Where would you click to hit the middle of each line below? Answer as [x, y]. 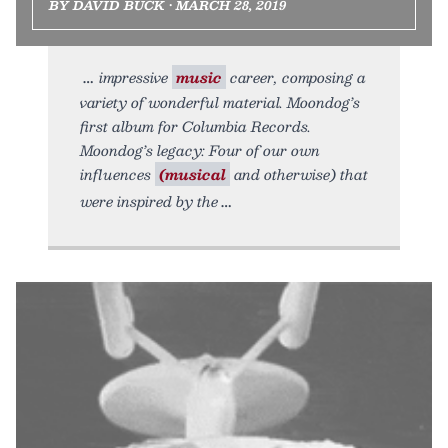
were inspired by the [149, 200]
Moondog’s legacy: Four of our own [200, 149]
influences [117, 173]
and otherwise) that [299, 173]
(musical [192, 173]
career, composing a [296, 76]
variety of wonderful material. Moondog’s [220, 101]
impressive [135, 76]
